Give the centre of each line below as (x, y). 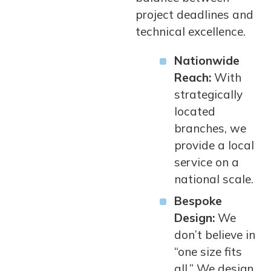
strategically (208, 94)
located (195, 111)
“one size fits (208, 252)
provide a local (214, 145)
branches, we (210, 128)
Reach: (193, 77)
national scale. (214, 179)
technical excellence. (191, 31)
